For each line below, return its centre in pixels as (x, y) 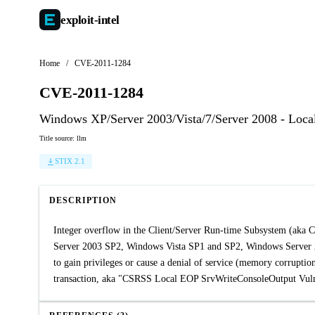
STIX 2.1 (70, 161)
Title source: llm (63, 138)
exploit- (79, 20)
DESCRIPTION (83, 200)
